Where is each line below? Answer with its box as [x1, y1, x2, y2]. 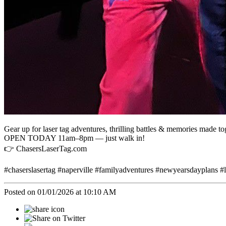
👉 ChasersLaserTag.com [4, 144, 87, 153]
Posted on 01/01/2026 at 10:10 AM [4, 188, 116, 197]
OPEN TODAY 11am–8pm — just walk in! [4, 134, 145, 143]
